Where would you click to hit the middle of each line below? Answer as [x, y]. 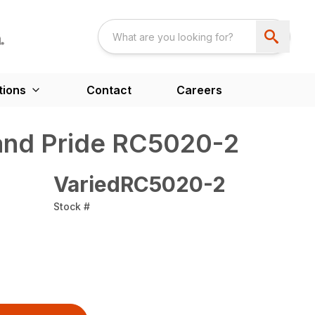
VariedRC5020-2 [140, 185]
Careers [199, 90]
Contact [109, 90]
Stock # [72, 207]
